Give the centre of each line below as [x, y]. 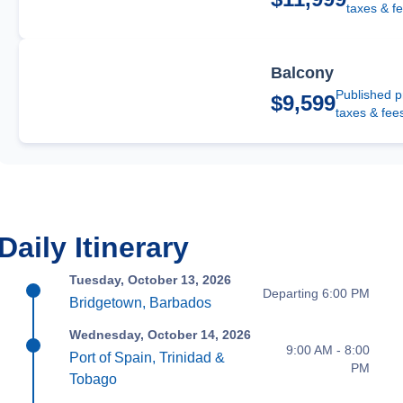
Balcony [303, 73]
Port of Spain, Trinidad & [148, 358]
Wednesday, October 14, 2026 [161, 335]
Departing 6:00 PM [316, 293]
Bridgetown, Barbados [141, 303]
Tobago [94, 380]
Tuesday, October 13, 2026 [151, 280]
